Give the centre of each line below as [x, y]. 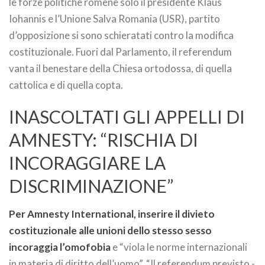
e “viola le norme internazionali [179, 247]
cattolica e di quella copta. [66, 85]
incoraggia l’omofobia [60, 247]
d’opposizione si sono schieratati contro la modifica [121, 35]
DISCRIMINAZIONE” [91, 186]
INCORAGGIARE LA [87, 163]
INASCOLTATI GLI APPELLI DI [127, 117]
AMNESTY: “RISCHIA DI [104, 140]
